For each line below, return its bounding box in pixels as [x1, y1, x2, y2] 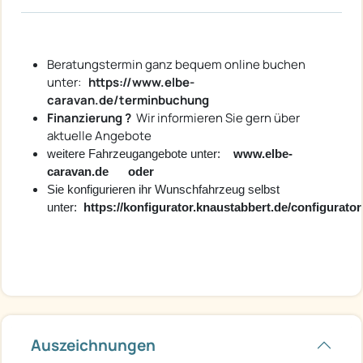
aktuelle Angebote [47, 127, 154, 145]
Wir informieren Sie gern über [134, 109, 300, 127]
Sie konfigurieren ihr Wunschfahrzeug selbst [47, 182, 280, 197]
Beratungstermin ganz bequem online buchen [47, 56, 308, 74]
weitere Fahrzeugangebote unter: [47, 147, 233, 161]
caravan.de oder [47, 164, 154, 179]
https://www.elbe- [88, 74, 194, 92]
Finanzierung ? [47, 109, 134, 127]
